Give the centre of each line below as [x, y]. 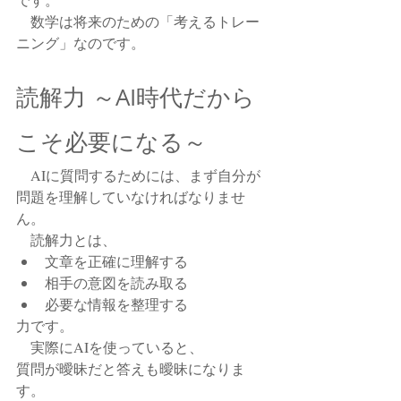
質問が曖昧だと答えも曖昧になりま [131, 368]
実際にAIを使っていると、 [110, 347]
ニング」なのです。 [81, 43]
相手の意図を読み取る [116, 282]
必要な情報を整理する [116, 304]
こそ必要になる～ [111, 142]
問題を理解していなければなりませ [131, 196]
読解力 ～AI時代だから [136, 97]
